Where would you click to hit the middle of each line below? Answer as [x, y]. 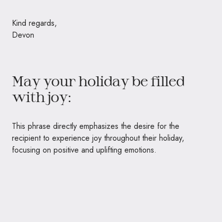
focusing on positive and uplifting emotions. [84, 150]
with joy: [42, 96]
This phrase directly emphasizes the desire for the [96, 126]
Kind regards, [34, 23]
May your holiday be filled [98, 81]
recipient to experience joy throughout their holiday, [98, 138]
